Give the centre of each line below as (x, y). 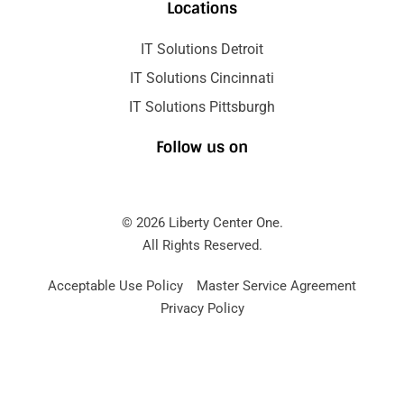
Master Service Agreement (276, 285)
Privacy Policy (202, 308)
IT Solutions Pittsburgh (202, 106)
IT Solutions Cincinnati (202, 78)
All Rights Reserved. (202, 245)
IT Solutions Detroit (202, 49)
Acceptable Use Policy (115, 285)
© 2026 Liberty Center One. (202, 222)
